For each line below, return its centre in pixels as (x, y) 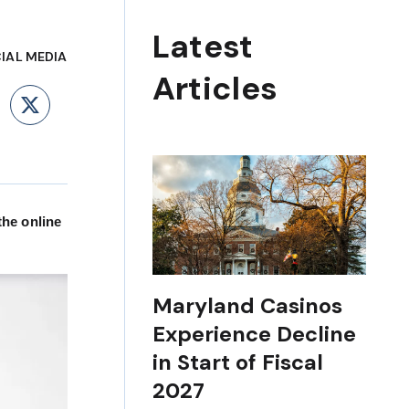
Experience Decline (254, 334)
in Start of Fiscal (237, 362)
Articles (215, 89)
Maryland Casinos (247, 305)
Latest (203, 47)
